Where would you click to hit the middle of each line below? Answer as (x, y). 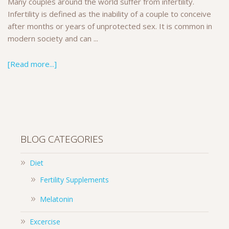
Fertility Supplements (74, 180)
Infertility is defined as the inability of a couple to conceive (109, 14)
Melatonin (56, 199)
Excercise (45, 222)
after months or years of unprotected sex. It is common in (110, 26)
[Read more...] (32, 64)
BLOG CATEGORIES (62, 139)
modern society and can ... (53, 39)
